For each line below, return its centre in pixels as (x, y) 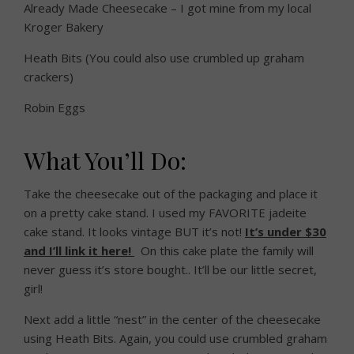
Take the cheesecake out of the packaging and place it (171, 194)
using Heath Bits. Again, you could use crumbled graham (175, 339)
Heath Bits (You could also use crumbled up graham (164, 58)
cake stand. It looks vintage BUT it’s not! (134, 232)
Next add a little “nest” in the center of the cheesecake (172, 320)
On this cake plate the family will (224, 251)
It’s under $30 (286, 232)
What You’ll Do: (105, 161)
